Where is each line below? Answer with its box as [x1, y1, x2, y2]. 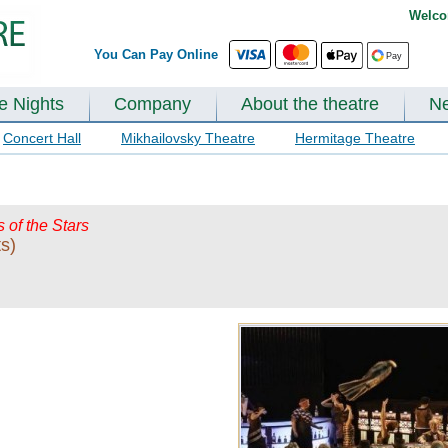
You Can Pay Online [94, 47, 226, 62]
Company [114, 94, 191, 114]
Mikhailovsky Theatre [121, 130, 255, 146]
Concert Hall [3, 130, 81, 146]
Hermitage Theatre [295, 130, 415, 146]
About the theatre [241, 94, 379, 114]
